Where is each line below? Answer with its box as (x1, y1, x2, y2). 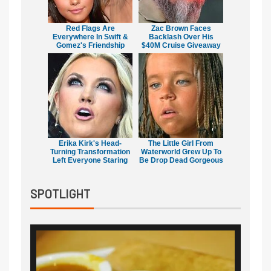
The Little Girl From (148, 139, 214, 148)
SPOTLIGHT (30, 186, 91, 201)
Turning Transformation (50, 148, 130, 157)
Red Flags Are (65, 24, 115, 33)
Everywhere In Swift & (52, 33, 128, 42)
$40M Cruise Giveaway (141, 41, 221, 50)
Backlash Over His (148, 33, 214, 42)
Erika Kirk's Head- (59, 139, 122, 148)
